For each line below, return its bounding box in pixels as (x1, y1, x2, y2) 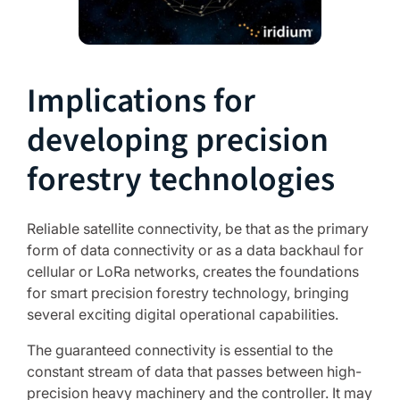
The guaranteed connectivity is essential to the (27, 341, 333, 360)
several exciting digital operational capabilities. (27, 305, 338, 324)
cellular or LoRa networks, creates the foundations (27, 262, 359, 281)
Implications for (27, 78, 255, 126)
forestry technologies (27, 156, 335, 204)
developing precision (27, 117, 329, 165)
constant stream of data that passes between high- (27, 362, 362, 381)
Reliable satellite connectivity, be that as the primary (27, 220, 369, 238)
